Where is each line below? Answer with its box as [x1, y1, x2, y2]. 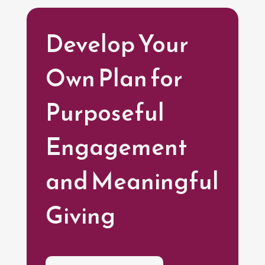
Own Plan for [45, 60, 183, 96]
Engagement [45, 129, 187, 164]
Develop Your [45, 26, 189, 62]
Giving [45, 198, 115, 233]
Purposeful [45, 95, 164, 130]
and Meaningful [45, 163, 219, 199]
